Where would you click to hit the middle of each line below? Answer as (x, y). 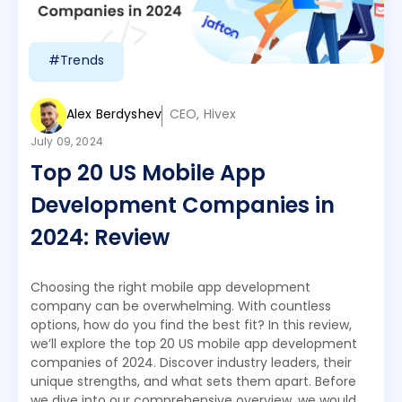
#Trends (77, 61)
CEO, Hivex (203, 115)
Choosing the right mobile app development (170, 288)
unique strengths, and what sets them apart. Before (193, 383)
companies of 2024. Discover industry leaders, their (191, 364)
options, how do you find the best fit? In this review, (191, 326)
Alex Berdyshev (114, 115)
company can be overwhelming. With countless (181, 307)
